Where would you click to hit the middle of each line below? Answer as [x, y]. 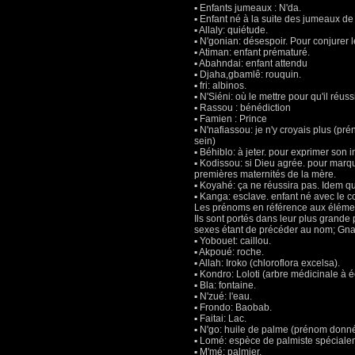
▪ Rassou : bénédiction [242, 108]
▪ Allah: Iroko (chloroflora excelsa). [267, 263]
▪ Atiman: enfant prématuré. [252, 52]
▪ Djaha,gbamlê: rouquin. [248, 74]
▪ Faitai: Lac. [220, 319]
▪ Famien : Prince [231, 119]
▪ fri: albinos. [220, 86]
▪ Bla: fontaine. [225, 285]
